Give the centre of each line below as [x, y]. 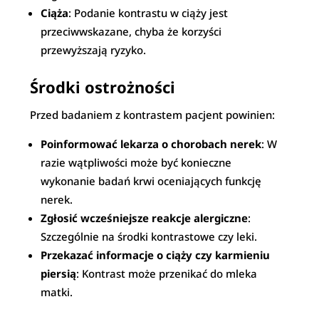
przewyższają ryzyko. [94, 50]
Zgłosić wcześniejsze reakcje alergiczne [145, 218]
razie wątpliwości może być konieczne [136, 162]
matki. [57, 292]
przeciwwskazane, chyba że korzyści [131, 31]
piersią [59, 273]
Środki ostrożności [103, 87]
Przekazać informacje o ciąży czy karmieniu [156, 255]
